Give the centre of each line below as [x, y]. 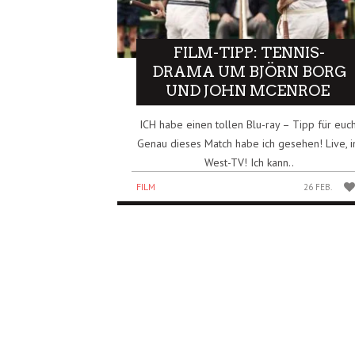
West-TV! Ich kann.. [250, 162]
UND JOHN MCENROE [250, 90]
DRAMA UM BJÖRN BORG [249, 71]
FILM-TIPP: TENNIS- [250, 52]
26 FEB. [318, 187]
